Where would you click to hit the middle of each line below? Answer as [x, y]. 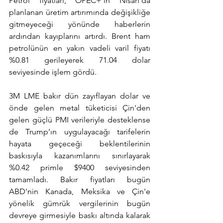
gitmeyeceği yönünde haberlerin [80, 24]
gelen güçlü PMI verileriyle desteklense [80, 120]
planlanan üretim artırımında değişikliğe [80, 12]
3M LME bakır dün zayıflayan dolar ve [80, 96]
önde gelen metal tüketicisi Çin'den [80, 108]
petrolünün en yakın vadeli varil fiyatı [80, 48]
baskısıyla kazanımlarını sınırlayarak [80, 156]
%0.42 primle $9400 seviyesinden [80, 168]
